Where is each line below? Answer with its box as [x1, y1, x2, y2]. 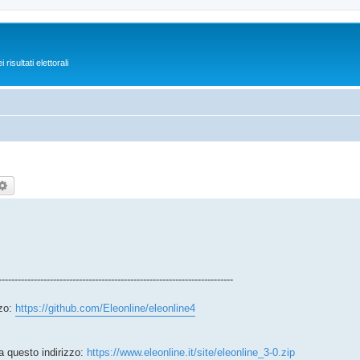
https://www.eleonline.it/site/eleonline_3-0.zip [87, 346, 295, 358]
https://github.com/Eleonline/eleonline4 [15, 301, 195, 314]
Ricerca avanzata [9, 177, 94, 192]
